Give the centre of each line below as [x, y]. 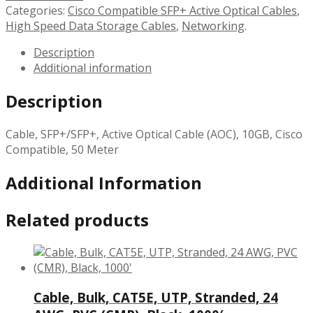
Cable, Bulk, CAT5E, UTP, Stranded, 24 [156, 298]
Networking [213, 26]
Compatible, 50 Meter [62, 149]
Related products [77, 219]
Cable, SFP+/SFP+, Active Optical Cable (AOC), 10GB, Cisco [154, 134]
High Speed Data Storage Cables [91, 26]
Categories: [35, 10]
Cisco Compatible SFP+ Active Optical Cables [182, 10]
